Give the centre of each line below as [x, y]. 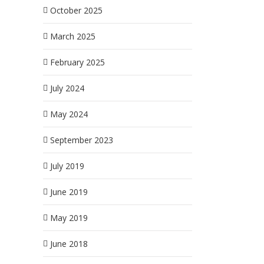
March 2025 [73, 36]
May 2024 [69, 114]
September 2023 [82, 140]
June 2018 [69, 244]
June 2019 [69, 192]
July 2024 [67, 88]
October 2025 [76, 10]
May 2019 [69, 218]
